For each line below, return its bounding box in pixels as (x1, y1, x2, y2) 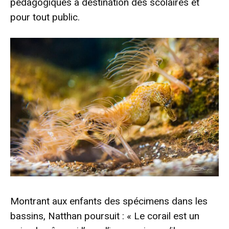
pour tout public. (10, 11, 80, 23)
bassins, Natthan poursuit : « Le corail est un (10, 210, 199, 222)
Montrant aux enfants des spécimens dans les (10, 195, 208, 208)
